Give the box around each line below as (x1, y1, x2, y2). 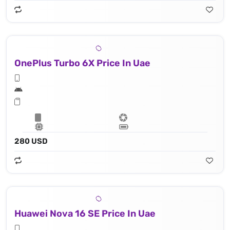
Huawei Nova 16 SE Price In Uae (14, 208, 156, 220)
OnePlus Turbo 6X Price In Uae (14, 57, 150, 69)
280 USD (14, 136, 48, 146)
